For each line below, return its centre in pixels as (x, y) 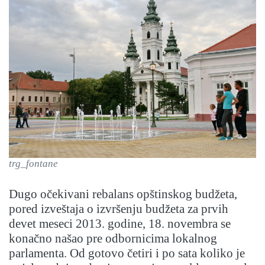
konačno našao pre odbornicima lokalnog (113, 239)
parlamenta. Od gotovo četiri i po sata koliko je (127, 253)
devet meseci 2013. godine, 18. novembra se (120, 224)
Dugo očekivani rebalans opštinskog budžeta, (123, 194)
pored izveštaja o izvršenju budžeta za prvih (119, 209)
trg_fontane (33, 163)
